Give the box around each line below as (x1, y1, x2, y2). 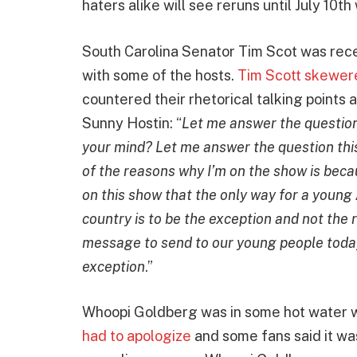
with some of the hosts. (82, 66, 237, 84)
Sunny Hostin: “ (82, 114, 182, 131)
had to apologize (82, 328, 191, 345)
